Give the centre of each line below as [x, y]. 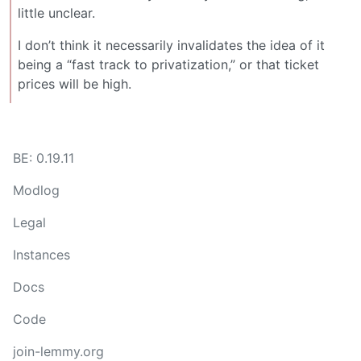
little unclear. [56, 13]
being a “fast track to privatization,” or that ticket [168, 65]
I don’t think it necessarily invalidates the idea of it [171, 46]
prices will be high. [75, 84]
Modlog [36, 191]
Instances [41, 255]
